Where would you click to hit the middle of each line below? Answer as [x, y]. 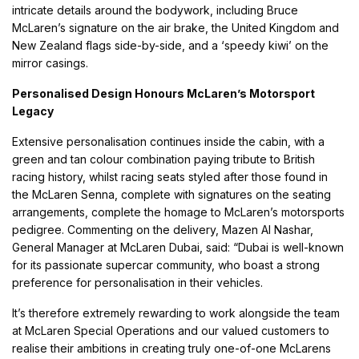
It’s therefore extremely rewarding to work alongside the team [176, 313]
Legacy [33, 111]
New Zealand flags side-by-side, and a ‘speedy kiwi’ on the [171, 45]
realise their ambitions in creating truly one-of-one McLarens [172, 348]
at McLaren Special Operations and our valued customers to [171, 330]
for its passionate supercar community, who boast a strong [166, 264]
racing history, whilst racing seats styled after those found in [170, 176]
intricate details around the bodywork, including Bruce [155, 10]
